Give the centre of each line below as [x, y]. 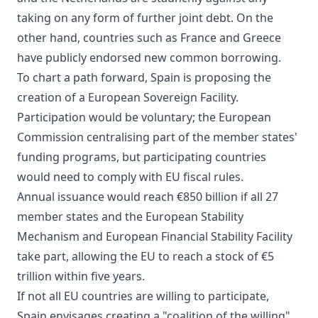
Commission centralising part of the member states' [157, 137]
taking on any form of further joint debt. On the [145, 17]
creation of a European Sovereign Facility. [128, 97]
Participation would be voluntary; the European [144, 117]
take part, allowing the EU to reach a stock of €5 [146, 256]
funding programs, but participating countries [142, 157]
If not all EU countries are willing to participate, [143, 296]
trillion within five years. [81, 276]
